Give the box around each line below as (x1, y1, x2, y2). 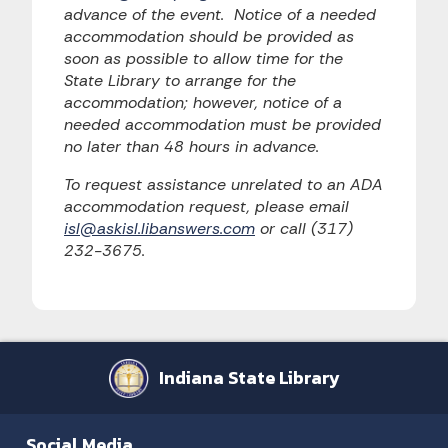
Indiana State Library (158, 364, 340, 391)
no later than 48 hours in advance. (64, 135, 319, 157)
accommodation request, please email (64, 195, 349, 217)
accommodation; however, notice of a (64, 91, 342, 113)
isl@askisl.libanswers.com (64, 217, 255, 239)
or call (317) (255, 217, 353, 239)
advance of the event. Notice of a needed (64, 3, 376, 25)
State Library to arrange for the (64, 69, 296, 91)
